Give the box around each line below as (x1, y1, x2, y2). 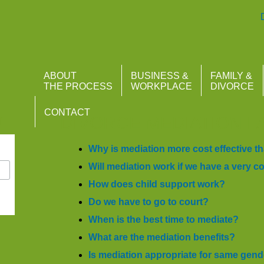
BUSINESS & (131, 71, 189, 81)
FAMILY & (210, 71, 252, 81)
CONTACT (44, 107, 90, 117)
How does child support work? (88, 179, 225, 189)
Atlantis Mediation (19, 16, 128, 31)
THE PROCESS (44, 81, 113, 91)
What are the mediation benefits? (88, 232, 235, 242)
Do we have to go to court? (88, 197, 209, 207)
